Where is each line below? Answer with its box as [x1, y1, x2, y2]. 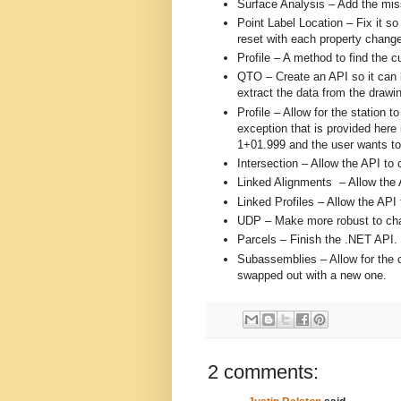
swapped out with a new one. [237, 268, 387, 282]
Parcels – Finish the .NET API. [237, 233, 397, 247]
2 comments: [208, 360, 319, 383]
